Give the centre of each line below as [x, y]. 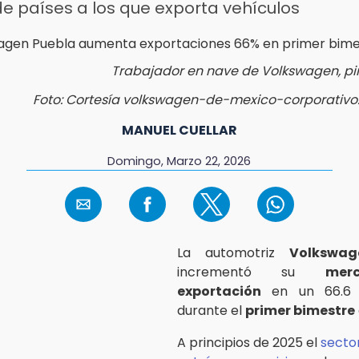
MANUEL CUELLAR [179, 130]
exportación [219, 291]
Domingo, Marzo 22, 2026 [179, 161]
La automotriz [233, 252]
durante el [211, 310]
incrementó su [251, 272]
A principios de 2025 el [249, 342]
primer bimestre [300, 310]
